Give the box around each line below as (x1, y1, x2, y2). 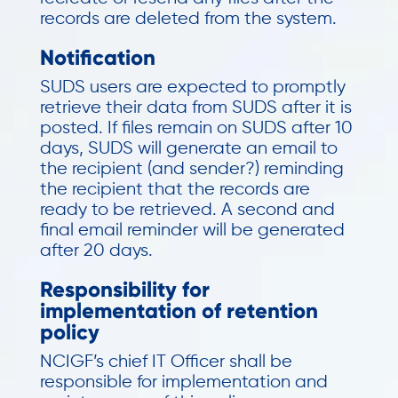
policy (39, 319, 99, 345)
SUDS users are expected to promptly (39, 78, 346, 97)
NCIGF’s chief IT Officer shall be (39, 353, 292, 371)
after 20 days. (39, 242, 153, 260)
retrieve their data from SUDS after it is (39, 99, 352, 117)
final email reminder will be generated (39, 221, 345, 240)
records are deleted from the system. (39, 10, 337, 28)
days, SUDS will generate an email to (39, 139, 338, 158)
